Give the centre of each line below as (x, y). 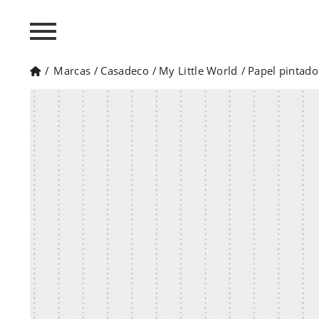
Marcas (72, 70)
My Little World (198, 70)
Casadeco (125, 70)
